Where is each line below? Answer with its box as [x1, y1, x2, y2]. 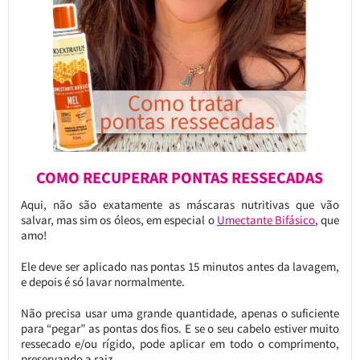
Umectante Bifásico [216, 211, 316, 227]
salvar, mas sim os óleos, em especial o [20, 211, 217, 227]
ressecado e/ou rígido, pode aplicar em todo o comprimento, [20, 335, 340, 351]
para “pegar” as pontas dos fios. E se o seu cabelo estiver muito [20, 320, 340, 336]
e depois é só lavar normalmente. [20, 273, 185, 289]
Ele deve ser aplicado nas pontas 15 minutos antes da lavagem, [20, 258, 340, 274]
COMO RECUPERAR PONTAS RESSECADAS [36, 167, 324, 187]
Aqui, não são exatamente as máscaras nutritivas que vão [20, 196, 340, 212]
